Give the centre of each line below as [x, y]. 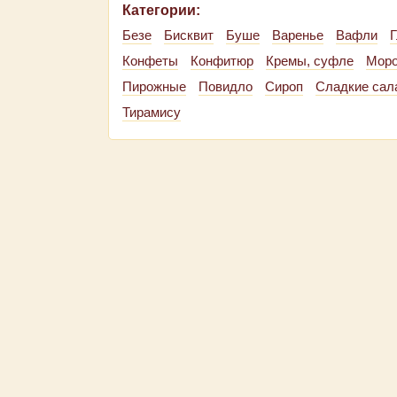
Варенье [298, 35]
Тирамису [152, 112]
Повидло [226, 86]
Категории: [161, 10]
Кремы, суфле [310, 61]
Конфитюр [222, 61]
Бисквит [189, 35]
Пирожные [154, 86]
